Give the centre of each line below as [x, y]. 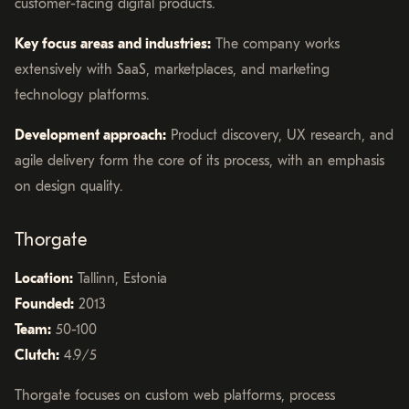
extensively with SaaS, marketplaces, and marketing [172, 70]
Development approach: [90, 136]
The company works [275, 44]
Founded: [44, 304]
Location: [44, 279]
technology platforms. [82, 95]
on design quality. [68, 187]
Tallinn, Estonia [120, 279]
